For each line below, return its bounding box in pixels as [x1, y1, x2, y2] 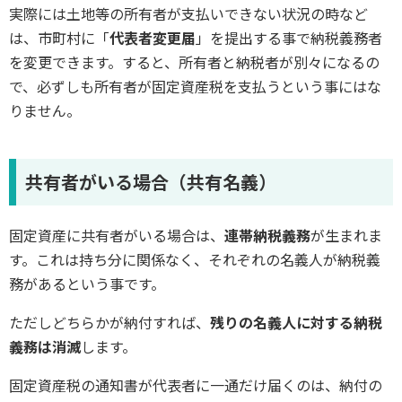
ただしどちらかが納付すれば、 [9, 310, 210, 333]
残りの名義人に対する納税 [210, 310, 382, 333]
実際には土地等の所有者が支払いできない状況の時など [9, 2, 368, 24]
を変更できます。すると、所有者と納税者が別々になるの [9, 50, 380, 73]
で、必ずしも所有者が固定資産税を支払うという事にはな [9, 74, 381, 97]
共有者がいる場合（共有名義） [25, 168, 276, 195]
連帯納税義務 [224, 223, 310, 246]
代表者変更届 [109, 26, 196, 48]
